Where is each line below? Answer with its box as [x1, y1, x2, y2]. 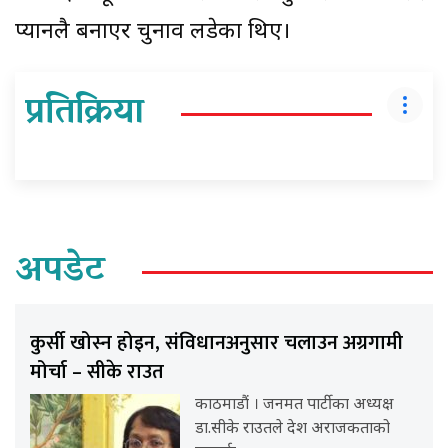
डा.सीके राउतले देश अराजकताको [195, 418, 391, 440]
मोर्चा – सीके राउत [30, 354, 164, 389]
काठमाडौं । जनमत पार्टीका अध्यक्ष [195, 394, 394, 416]
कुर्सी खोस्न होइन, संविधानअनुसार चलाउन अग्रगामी [30, 325, 403, 360]
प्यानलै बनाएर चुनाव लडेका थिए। [15, 17, 290, 47]
